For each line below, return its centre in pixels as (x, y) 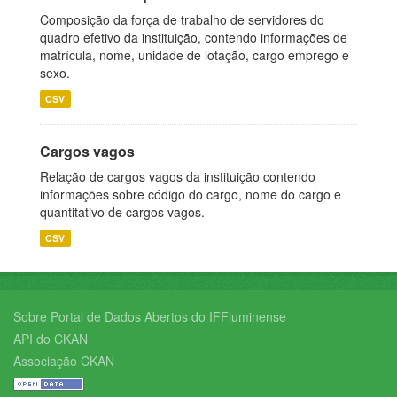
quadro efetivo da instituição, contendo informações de (194, 37)
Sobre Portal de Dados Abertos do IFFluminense (150, 316)
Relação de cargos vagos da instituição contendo (178, 176)
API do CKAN (51, 338)
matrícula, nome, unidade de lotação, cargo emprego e (195, 54)
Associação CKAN (64, 360)
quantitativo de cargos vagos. (122, 211)
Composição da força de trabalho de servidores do (182, 19)
